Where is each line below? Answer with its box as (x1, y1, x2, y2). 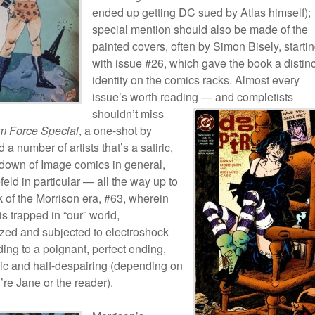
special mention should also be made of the (92, 21, 308, 37)
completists (234, 89, 293, 105)
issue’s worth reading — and (92, 89, 234, 105)
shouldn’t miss (92, 105, 164, 122)
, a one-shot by (79, 122, 152, 139)
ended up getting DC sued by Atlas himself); (92, 4, 311, 20)
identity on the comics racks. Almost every (92, 72, 300, 88)
